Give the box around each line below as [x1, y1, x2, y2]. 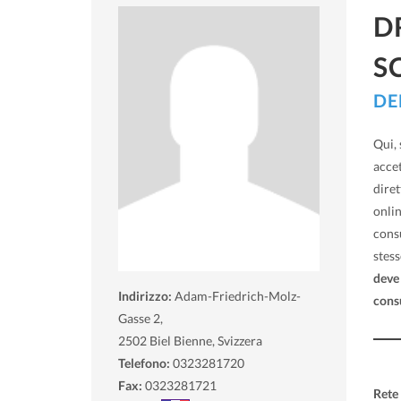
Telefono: [118, 354, 170, 371]
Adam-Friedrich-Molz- [175, 287, 301, 303]
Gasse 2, [118, 310, 163, 326]
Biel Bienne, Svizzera [149, 332, 262, 348]
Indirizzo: [118, 287, 175, 303]
